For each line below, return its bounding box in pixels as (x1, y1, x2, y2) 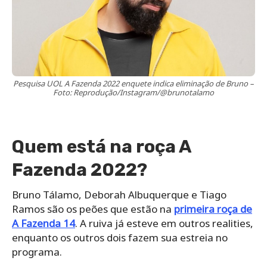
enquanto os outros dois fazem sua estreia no (12, 230, 228, 244)
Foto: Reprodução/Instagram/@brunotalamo (53, 86, 214, 98)
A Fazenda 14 (12, 216, 75, 230)
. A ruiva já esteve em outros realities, (75, 216, 253, 230)
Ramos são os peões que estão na (12, 201, 174, 216)
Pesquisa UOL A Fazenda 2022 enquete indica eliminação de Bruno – (13, 77, 254, 89)
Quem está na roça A (12, 135, 191, 157)
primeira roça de (174, 201, 252, 216)
